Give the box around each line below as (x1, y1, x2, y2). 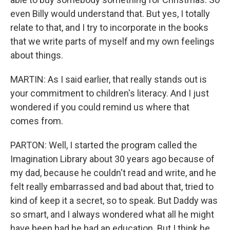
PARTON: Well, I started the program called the (10, 140, 197, 151)
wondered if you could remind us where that (10, 102, 189, 113)
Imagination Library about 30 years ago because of (10, 154, 215, 165)
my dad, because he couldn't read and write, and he (10, 167, 216, 179)
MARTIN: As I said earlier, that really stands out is (10, 74, 207, 85)
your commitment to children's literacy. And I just (10, 88, 209, 99)
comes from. (10, 116, 63, 127)
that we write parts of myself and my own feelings (10, 36, 215, 47)
